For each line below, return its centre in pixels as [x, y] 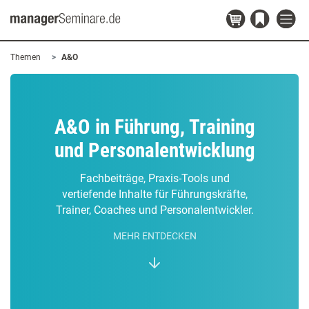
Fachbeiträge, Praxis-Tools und [154, 178]
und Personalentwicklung [154, 150]
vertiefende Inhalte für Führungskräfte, [154, 194]
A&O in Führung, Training [154, 127]
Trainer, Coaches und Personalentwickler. [154, 210]
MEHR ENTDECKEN [154, 236]
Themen [26, 57]
